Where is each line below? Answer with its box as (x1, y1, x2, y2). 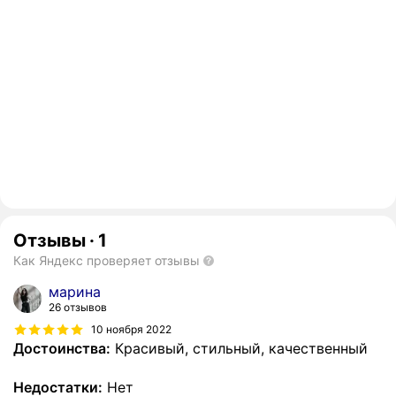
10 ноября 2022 (91, 322, 171, 336)
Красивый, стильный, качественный (110, 339, 368, 358)
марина (49, 283, 101, 301)
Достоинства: (13, 339, 110, 358)
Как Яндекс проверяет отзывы (13, 253, 200, 269)
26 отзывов (49, 301, 107, 315)
